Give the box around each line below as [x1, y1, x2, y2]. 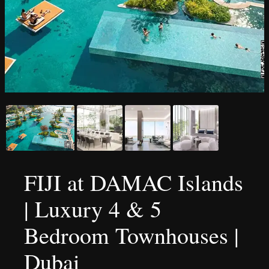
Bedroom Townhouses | [24, 220, 239, 250]
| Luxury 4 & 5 [24, 193, 162, 224]
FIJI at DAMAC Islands [24, 167, 243, 198]
